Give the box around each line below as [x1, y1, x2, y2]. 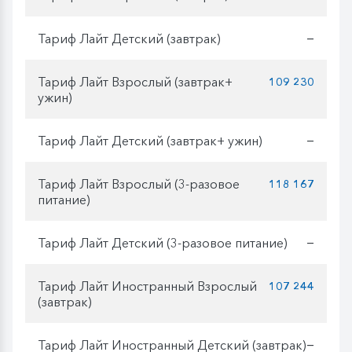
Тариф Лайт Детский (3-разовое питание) [38, 234, 288, 251]
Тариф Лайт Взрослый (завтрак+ [38, 73, 233, 90]
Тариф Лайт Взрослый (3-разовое [38, 175, 240, 192]
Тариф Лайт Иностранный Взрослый [38, 277, 257, 294]
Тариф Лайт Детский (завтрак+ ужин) [38, 132, 262, 148]
